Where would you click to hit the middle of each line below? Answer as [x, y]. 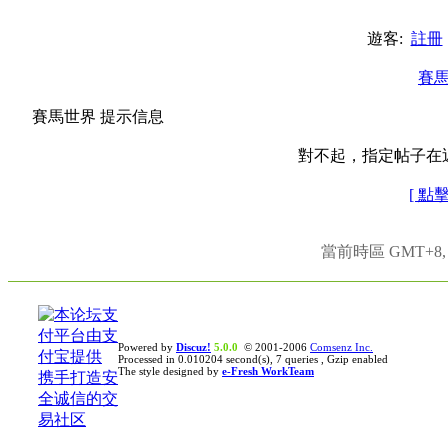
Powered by [147, 347]
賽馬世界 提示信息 [98, 116]
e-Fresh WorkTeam [268, 371]
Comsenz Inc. [341, 347]
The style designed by [170, 371]
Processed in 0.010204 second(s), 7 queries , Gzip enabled [253, 359]
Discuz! [193, 347]
